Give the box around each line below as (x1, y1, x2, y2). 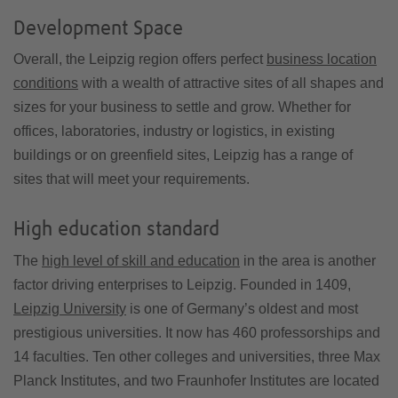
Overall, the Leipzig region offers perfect (13, 52, 267, 67)
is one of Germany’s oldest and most (126, 300, 358, 316)
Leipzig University (13, 300, 126, 316)
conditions (13, 76, 78, 91)
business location (267, 52, 377, 67)
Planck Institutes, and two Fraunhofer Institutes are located (13, 372, 379, 388)
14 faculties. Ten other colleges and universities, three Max (13, 348, 380, 364)
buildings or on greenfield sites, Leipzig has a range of (13, 147, 353, 163)
